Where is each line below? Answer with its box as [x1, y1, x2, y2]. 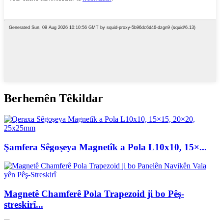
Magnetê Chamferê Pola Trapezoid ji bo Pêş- [4, 189, 184, 199]
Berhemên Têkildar [4, 92, 103, 105]
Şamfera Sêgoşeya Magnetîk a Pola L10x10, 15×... [4, 141, 207, 152]
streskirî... [4, 199, 43, 210]
